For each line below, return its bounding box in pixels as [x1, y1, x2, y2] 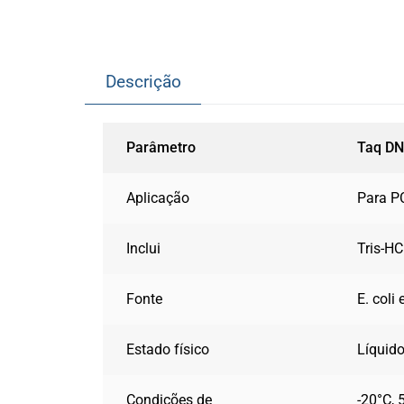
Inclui [126, 240, 161, 258]
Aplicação [126, 189, 190, 207]
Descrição [105, 71, 181, 93]
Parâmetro [126, 139, 197, 157]
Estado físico [126, 341, 210, 359]
